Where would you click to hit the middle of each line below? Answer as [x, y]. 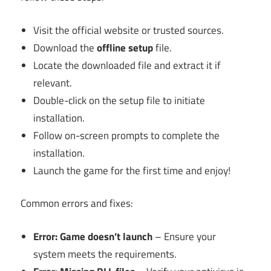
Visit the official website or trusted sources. [129, 30]
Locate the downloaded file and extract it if [127, 65]
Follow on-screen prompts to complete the [127, 135]
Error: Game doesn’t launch [93, 236]
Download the [65, 47]
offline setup [125, 47]
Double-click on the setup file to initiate [119, 100]
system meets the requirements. [105, 254]
